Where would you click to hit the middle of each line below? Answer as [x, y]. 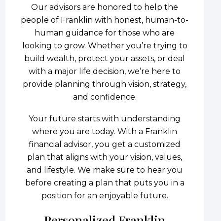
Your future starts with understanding [105, 118]
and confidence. [105, 97]
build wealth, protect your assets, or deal [105, 58]
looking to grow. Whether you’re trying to [105, 45]
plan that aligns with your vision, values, [105, 157]
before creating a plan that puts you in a [105, 183]
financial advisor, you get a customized [105, 144]
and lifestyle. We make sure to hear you [105, 170]
